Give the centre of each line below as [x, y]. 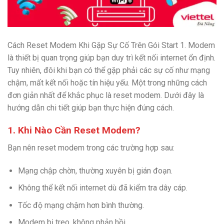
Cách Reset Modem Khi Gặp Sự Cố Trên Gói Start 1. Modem [111, 45]
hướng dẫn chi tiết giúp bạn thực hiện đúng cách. [91, 108]
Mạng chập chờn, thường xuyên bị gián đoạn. [95, 170]
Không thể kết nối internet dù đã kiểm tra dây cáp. [102, 188]
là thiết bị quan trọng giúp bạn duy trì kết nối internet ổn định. [111, 58]
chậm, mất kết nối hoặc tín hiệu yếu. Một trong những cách [107, 83]
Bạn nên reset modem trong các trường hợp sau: [91, 147]
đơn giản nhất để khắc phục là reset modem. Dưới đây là [106, 95]
